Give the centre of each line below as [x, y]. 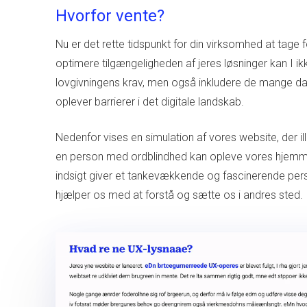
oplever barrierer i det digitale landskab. [149, 101]
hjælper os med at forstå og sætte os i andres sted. [179, 195]
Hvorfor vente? [110, 15]
